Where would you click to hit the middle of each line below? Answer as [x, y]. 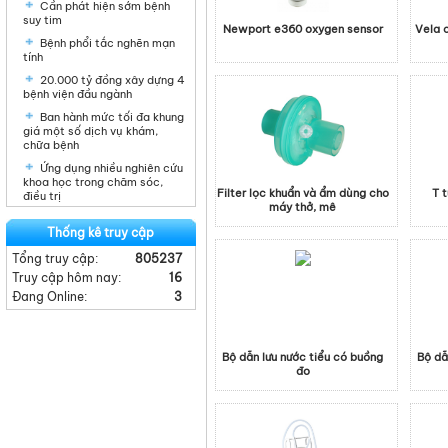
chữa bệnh [51, 145]
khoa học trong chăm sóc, [93, 182]
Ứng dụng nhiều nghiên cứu [111, 168]
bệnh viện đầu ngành [77, 94]
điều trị [42, 196]
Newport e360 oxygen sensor [303, 29]
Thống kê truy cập [101, 232]
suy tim [42, 20]
